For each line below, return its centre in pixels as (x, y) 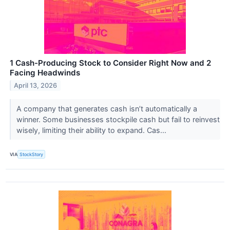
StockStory (32, 155)
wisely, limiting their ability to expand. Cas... (92, 130)
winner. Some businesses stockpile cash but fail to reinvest (118, 120)
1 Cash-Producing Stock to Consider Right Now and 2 (110, 63)
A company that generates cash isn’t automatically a (107, 109)
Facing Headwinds (45, 73)
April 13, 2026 (36, 86)
